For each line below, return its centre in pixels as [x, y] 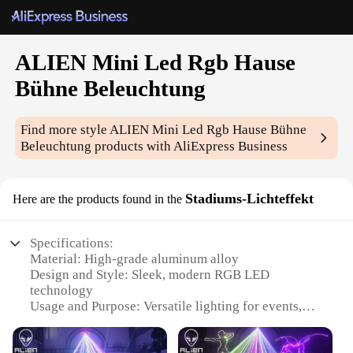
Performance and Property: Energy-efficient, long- [171, 338]
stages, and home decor [95, 322]
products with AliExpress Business [190, 147]
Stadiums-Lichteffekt [249, 199]
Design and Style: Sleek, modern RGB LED [150, 275]
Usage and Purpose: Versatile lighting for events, [166, 307]
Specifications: [72, 243]
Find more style [65, 130]
